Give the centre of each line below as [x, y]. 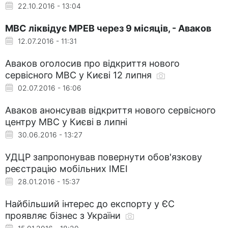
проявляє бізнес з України [64, 215]
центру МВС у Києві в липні [66, 122]
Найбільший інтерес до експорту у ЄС [90, 204]
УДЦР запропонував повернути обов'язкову [104, 157]
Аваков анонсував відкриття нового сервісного [110, 110]
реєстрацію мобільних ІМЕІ [66, 168]
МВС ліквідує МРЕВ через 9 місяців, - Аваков [108, 28]
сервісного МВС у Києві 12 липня [80, 75]
